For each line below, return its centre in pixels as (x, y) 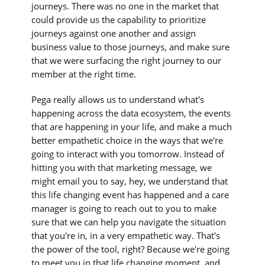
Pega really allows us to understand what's (118, 100)
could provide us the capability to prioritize (119, 19)
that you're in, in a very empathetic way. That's (126, 236)
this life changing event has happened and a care (130, 195)
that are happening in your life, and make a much (132, 127)
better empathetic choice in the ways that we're (127, 140)
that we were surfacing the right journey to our (127, 60)
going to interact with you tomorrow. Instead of (128, 154)
